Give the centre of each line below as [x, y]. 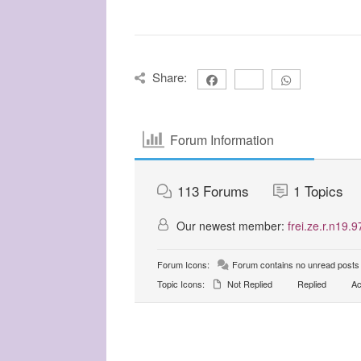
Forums [226, 191]
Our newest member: [230, 226]
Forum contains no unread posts [295, 264]
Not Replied [249, 284]
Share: [169, 77]
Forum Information [222, 139]
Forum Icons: [183, 264]
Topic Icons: [181, 284]
